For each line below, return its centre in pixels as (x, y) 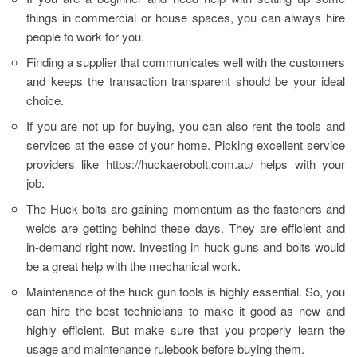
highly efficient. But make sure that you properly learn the (186, 330)
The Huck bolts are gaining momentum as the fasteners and (186, 209)
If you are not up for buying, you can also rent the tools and (186, 126)
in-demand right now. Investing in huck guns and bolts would (186, 247)
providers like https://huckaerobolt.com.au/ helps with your (186, 164)
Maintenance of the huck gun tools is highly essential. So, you (186, 292)
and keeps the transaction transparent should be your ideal (186, 81)
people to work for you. (85, 37)
